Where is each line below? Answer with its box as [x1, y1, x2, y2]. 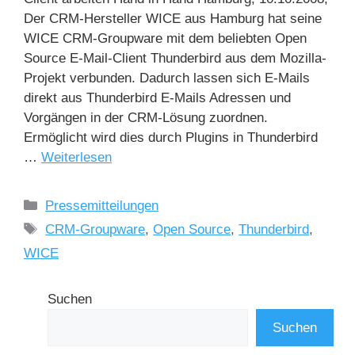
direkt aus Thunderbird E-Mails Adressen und [24, 90, 291, 105]
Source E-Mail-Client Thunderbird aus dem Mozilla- [24, 50, 326, 66]
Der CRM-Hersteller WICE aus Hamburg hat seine [24, 10, 322, 26]
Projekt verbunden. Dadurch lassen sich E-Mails [24, 70, 310, 86]
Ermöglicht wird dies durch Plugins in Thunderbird [24, 129, 318, 145]
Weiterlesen [41, 149, 112, 165]
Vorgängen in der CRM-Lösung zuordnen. [24, 109, 268, 125]
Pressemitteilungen [45, 197, 159, 213]
